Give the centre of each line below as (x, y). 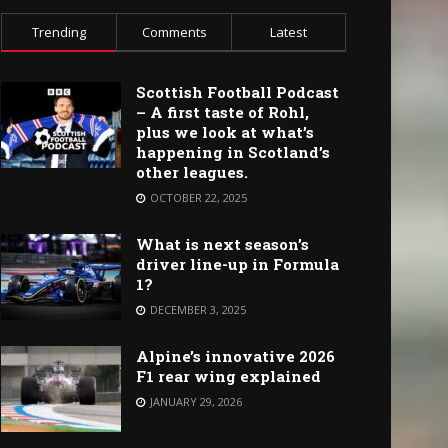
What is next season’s (222, 244)
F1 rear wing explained (228, 376)
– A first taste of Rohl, (222, 112)
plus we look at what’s (225, 132)
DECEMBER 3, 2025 (196, 310)
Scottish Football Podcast (237, 92)
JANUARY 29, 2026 (194, 402)
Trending (59, 32)
